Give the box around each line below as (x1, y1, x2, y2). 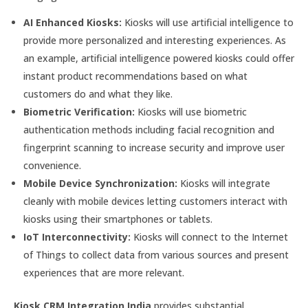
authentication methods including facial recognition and (23, 123, 274, 136)
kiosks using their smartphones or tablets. (23, 212, 212, 225)
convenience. (23, 159, 81, 172)
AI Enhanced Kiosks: (23, 16, 122, 29)
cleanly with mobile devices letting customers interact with (23, 195, 287, 208)
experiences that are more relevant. (23, 266, 184, 279)
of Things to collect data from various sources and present (23, 248, 289, 261)
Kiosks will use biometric (135, 105, 247, 118)
